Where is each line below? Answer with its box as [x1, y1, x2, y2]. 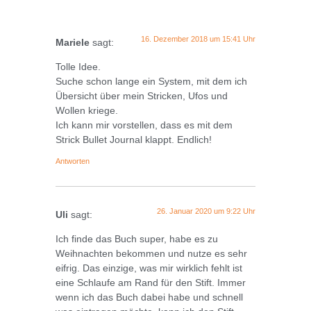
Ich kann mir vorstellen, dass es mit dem [56, 119, 233, 131]
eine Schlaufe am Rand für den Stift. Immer [56, 277, 246, 289]
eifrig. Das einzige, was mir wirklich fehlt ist [56, 262, 242, 274]
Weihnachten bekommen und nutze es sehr [56, 248, 247, 260]
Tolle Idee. [56, 61, 101, 73]
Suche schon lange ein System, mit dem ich [56, 76, 247, 87]
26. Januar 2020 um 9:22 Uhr [157, 206, 255, 215]
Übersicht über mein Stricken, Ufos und [56, 90, 228, 102]
